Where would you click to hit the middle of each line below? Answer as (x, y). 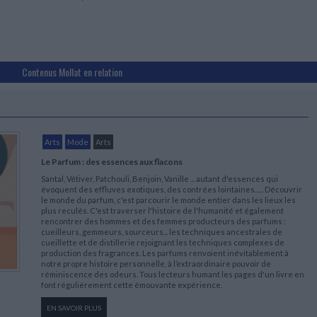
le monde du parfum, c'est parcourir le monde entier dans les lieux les (169, 200)
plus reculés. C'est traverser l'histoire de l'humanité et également (163, 210)
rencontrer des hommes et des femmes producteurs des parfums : (164, 221)
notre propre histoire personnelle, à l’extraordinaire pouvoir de (156, 263)
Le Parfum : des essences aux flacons (112, 161)
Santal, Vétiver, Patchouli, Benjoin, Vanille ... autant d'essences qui (160, 178)
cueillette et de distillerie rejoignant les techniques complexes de (163, 242)
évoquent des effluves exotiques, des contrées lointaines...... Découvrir (172, 189)
